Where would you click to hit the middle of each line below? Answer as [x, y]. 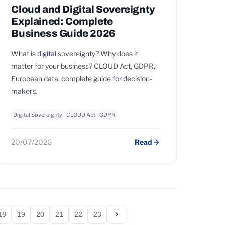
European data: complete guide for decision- [82, 79]
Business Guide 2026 [63, 33]
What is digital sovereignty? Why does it [75, 53]
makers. [24, 91]
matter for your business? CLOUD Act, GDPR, [83, 66]
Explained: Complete [62, 21]
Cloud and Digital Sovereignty [83, 9]
